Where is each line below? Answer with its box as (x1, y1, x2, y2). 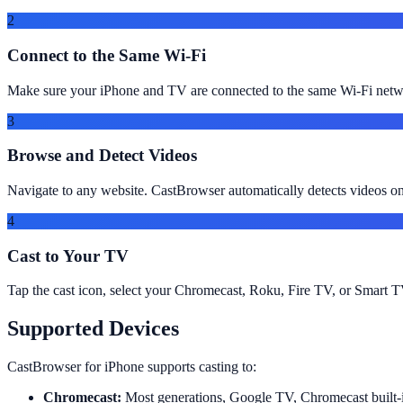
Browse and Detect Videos (7, 146, 197, 166)
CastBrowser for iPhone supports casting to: (7, 359, 256, 375)
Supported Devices (7, 317, 179, 341)
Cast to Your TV (7, 246, 129, 265)
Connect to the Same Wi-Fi (7, 45, 206, 65)
